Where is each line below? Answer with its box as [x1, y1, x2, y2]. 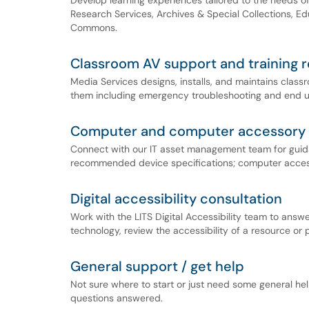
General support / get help [70, 257, 244, 275]
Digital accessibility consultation [70, 190, 282, 208]
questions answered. [70, 292, 163, 304]
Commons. [70, 21, 117, 34]
